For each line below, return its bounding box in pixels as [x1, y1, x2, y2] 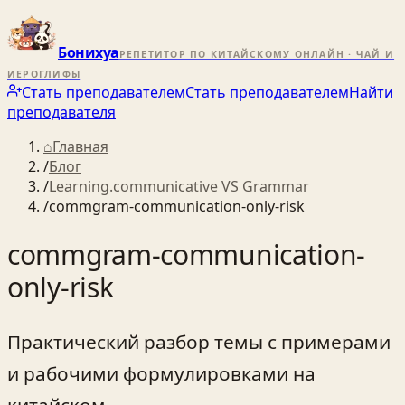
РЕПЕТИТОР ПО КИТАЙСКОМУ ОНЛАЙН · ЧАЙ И [118, 48, 395, 61]
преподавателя [7, 102, 116, 122]
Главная [52, 137, 108, 156]
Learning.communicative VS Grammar [49, 176, 309, 196]
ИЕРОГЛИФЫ [7, 68, 81, 80]
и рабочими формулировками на [7, 360, 316, 386]
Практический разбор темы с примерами [7, 328, 391, 354]
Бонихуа [58, 42, 119, 62]
